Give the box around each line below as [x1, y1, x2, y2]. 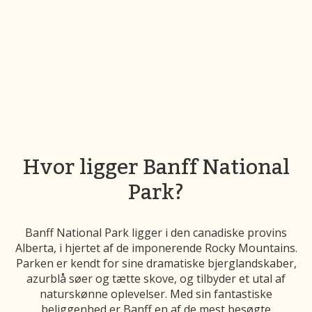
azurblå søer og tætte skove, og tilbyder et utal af [26, 271, 286, 286]
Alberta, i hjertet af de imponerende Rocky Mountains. [15, 240, 297, 256]
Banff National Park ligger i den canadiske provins [25, 225, 287, 240]
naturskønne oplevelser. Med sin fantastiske [40, 286, 272, 302]
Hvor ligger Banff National [22, 152, 290, 181]
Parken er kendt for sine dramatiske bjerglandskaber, [15, 256, 297, 271]
